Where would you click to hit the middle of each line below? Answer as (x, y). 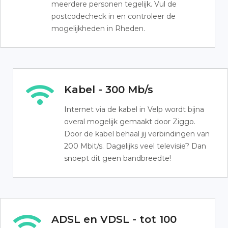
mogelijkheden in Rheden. (98, 28)
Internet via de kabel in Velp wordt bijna (134, 109)
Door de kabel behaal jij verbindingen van (137, 134)
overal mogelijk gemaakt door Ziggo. (130, 122)
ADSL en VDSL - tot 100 (114, 219)
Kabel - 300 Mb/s (109, 90)
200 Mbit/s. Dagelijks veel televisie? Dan (135, 146)
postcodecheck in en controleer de (113, 16)
